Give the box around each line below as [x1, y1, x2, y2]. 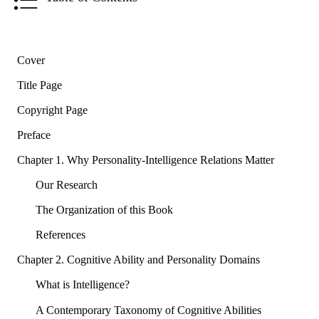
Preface [17, 128, 51, 141]
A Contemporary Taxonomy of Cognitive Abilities [35, 303, 261, 316]
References [35, 229, 85, 241]
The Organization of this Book [35, 204, 173, 216]
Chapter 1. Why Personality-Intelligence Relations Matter [17, 153, 274, 166]
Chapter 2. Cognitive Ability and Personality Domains [17, 253, 260, 266]
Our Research [35, 179, 98, 192]
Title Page [17, 78, 62, 91]
